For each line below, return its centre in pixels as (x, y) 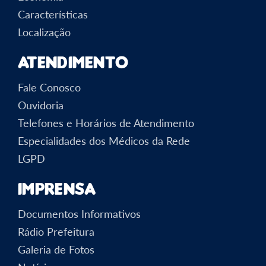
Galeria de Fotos (56, 249)
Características (53, 14)
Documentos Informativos (79, 213)
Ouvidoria (41, 105)
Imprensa (57, 188)
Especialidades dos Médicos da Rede (104, 140)
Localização (44, 32)
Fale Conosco (49, 87)
